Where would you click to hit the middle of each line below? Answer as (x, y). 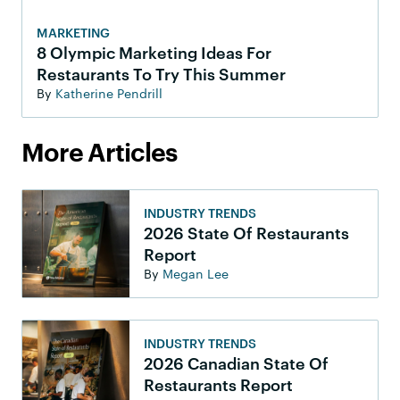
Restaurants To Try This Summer (161, 75)
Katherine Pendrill (109, 94)
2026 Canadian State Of (236, 364)
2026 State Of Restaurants (246, 233)
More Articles (99, 154)
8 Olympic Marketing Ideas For (154, 53)
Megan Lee (196, 274)
